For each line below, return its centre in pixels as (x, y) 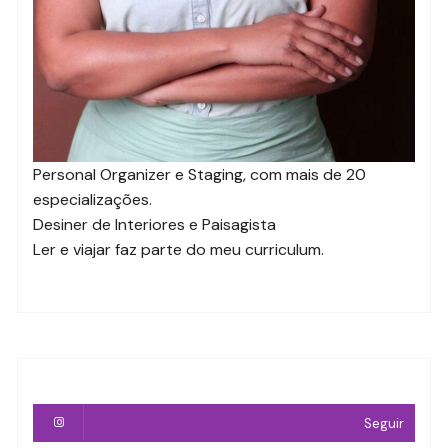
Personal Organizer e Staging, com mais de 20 (200, 175)
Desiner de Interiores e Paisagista (155, 225)
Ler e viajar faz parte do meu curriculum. (179, 250)
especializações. (93, 200)
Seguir (383, 424)
